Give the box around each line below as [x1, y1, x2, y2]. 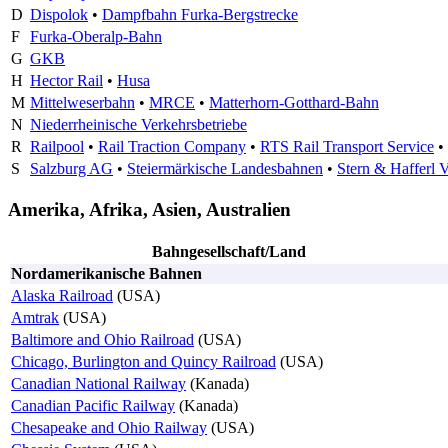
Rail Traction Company [98, 137, 246, 155]
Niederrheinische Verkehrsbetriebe [30, 115, 247, 133]
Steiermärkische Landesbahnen [127, 159, 323, 177]
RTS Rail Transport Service [260, 137, 434, 155]
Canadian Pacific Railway [11, 397, 175, 415]
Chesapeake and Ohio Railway [11, 419, 207, 437]
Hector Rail [30, 71, 103, 89]
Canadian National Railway [11, 375, 186, 393]
